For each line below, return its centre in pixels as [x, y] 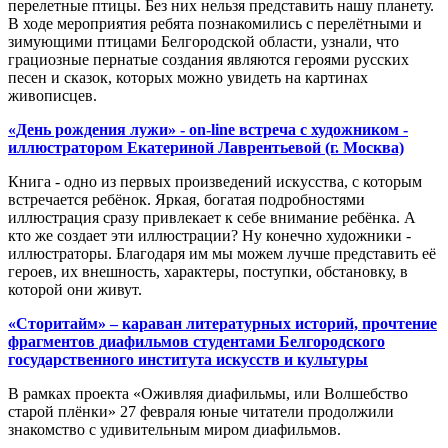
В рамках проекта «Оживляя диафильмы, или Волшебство [208, 394]
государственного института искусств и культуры [188, 360]
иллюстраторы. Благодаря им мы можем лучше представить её [222, 254]
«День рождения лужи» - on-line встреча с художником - [208, 130]
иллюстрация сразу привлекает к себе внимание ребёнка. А [212, 218]
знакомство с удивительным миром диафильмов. [174, 430]
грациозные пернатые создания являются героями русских [208, 60]
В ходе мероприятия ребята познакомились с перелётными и [215, 24]
